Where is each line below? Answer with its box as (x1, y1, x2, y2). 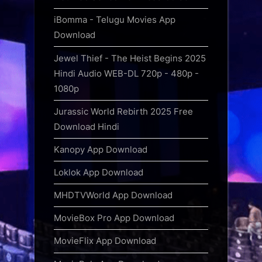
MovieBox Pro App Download (54, 212, 174, 224)
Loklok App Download (54, 167, 143, 178)
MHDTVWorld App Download (54, 189, 173, 201)
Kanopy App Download (54, 143, 147, 155)
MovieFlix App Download (54, 235, 156, 247)
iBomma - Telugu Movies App (54, 14, 175, 26)
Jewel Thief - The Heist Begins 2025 (54, 52, 206, 64)
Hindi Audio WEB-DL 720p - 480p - (54, 67, 199, 79)
